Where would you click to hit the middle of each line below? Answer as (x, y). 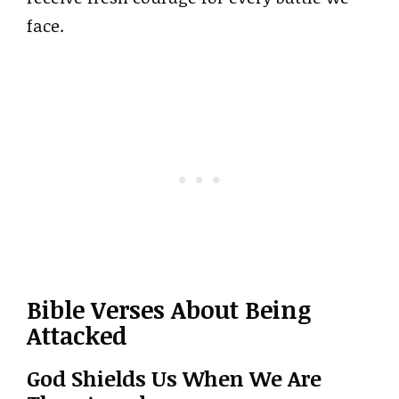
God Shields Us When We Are (174, 379)
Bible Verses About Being (169, 310)
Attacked (77, 336)
